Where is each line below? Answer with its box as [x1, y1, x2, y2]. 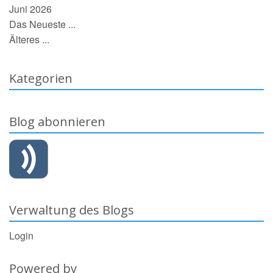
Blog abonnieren [9, 113, 105, 130]
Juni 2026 [9, 1, 52, 16]
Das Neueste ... [9, 16, 76, 31]
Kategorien [9, 69, 73, 87]
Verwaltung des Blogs [9, 201, 134, 218]
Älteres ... [9, 32, 49, 46]
